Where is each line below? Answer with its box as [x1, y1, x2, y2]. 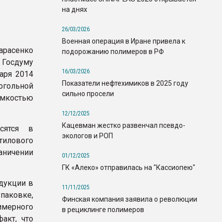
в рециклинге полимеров [62, 205, 144, 214]
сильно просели [62, 89, 114, 98]
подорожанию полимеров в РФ [62, 47, 164, 55]
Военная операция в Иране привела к [62, 37, 185, 45]
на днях [62, 5, 87, 13]
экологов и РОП [62, 131, 113, 140]
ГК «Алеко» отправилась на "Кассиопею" [62, 163, 195, 171]
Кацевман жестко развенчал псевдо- [62, 121, 185, 129]
